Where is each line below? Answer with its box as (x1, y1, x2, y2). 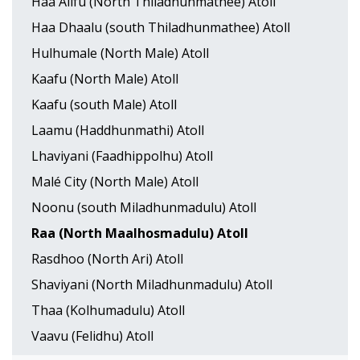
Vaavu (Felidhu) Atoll (31, 327, 153, 345)
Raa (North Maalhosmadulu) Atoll (31, 224, 248, 242)
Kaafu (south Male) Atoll (31, 96, 177, 113)
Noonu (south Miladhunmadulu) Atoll (31, 198, 256, 216)
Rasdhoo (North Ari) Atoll (31, 250, 183, 268)
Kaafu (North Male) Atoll (31, 70, 178, 88)
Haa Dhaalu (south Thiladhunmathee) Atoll (31, 18, 290, 36)
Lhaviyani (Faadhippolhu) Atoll (31, 147, 213, 165)
